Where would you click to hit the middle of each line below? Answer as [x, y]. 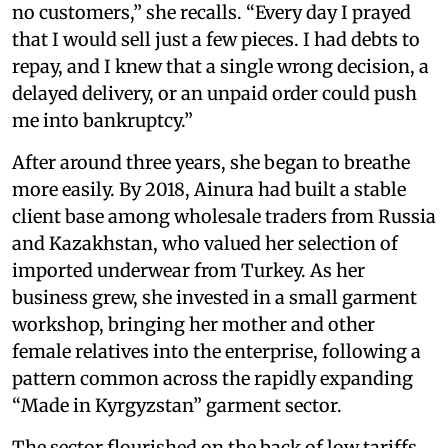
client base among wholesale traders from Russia [224, 217]
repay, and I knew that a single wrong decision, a [220, 67]
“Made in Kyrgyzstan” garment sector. [177, 406]
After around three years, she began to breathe [211, 163]
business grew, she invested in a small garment [214, 298]
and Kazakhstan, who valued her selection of [205, 244]
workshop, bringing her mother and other [193, 325]
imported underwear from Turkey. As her [188, 271]
